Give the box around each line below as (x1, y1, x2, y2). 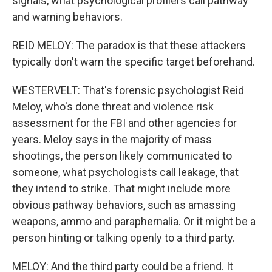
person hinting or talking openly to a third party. (12, 231, 235, 244)
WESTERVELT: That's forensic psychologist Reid (12, 84, 244, 97)
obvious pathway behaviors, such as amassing (12, 199, 236, 211)
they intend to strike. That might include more (12, 182, 231, 195)
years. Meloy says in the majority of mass (12, 133, 212, 146)
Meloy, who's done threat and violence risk (12, 100, 214, 113)
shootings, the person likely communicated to (12, 149, 232, 162)
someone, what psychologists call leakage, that (12, 166, 239, 178)
